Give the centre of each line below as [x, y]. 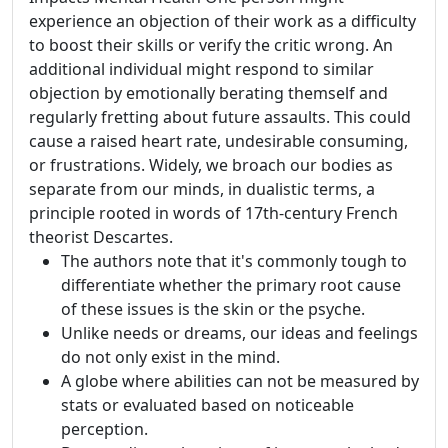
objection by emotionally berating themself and [208, 93]
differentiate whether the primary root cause [231, 285]
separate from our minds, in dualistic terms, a [202, 189]
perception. [104, 429]
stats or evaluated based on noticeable [207, 405]
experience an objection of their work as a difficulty [222, 21]
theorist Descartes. [101, 237]
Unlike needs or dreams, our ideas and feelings [239, 333]
